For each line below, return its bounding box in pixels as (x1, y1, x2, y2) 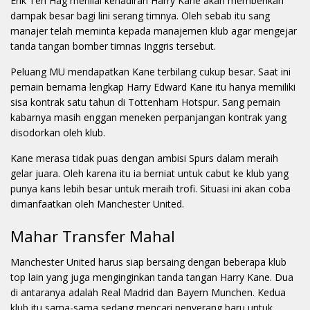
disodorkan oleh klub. (10, 126, 105, 140)
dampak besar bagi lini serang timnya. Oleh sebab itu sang (10, 9, 270, 23)
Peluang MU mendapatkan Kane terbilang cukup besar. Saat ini (10, 65, 291, 79)
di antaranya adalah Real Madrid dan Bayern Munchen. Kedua (10, 286, 286, 300)
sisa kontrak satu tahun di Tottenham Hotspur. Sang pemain (10, 95, 280, 109)
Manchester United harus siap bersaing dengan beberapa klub (10, 255, 286, 269)
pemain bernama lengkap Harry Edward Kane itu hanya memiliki (10, 80, 295, 94)
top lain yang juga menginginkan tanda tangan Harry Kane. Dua (10, 271, 293, 284)
